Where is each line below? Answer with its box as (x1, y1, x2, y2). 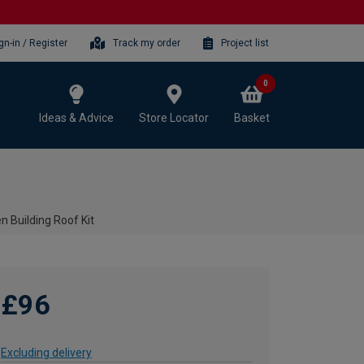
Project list (221, 37, 269, 49)
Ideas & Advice (39, 110, 114, 124)
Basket (234, 110, 270, 124)
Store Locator (139, 110, 209, 124)
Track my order (113, 37, 181, 49)
